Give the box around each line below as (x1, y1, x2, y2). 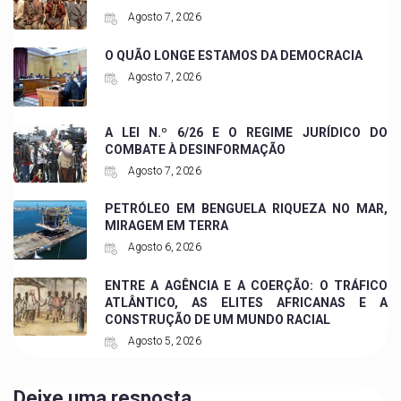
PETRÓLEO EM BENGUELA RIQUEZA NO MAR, (104, 201, 388, 217)
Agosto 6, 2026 (124, 241, 201, 254)
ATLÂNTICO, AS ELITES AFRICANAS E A (104, 294, 388, 310)
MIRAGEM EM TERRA (104, 218, 228, 234)
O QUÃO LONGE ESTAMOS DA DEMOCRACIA (104, 48, 363, 64)
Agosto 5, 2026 (124, 334, 201, 347)
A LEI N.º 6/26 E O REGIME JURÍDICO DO (104, 124, 388, 140)
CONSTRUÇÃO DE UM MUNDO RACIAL (104, 311, 330, 327)
